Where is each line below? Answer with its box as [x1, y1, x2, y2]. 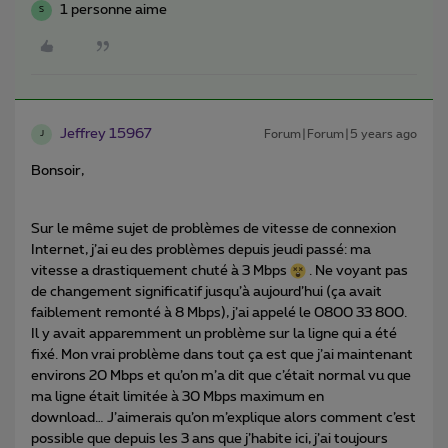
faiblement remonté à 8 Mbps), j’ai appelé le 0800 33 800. [31, 305, 407, 320]
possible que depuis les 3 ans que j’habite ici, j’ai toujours [31, 431, 388, 446]
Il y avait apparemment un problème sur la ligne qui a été [31, 326, 397, 341]
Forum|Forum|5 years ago [264, 127, 417, 140]
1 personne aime [60, 2, 167, 17]
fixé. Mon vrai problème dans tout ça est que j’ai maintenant [31, 347, 413, 362]
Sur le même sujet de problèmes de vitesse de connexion [31, 221, 396, 236]
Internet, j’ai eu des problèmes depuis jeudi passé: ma [31, 242, 371, 257]
